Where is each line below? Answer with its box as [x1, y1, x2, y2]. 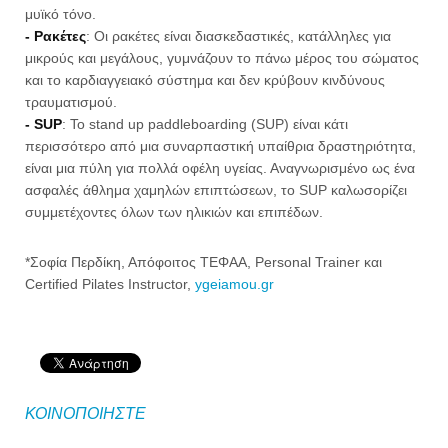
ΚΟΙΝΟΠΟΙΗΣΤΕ [25, 405, 146, 422]
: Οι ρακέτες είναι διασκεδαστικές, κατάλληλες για [86, 28, 391, 44]
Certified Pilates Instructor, [25, 276, 195, 292]
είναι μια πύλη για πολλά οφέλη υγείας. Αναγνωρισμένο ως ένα [25, 160, 415, 176]
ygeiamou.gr [195, 276, 274, 292]
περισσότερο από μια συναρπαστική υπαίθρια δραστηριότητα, [25, 138, 416, 154]
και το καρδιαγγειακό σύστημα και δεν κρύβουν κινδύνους [25, 72, 385, 88]
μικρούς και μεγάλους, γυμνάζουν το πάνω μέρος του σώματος [25, 50, 419, 66]
